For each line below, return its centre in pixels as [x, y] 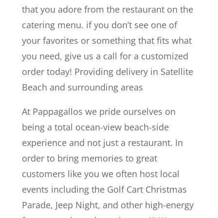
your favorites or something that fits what [107, 40]
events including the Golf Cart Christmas [104, 189]
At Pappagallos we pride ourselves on [99, 111]
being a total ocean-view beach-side [95, 127]
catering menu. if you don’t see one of [99, 25]
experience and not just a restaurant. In [102, 143]
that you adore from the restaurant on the [107, 9]
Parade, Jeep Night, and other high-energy [108, 205]
